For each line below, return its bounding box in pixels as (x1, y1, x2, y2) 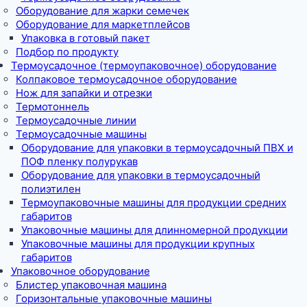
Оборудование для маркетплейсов (16, 17, 190, 31)
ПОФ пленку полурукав (21, 154, 138, 168)
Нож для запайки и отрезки (16, 86, 152, 99)
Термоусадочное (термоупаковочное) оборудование (10, 58, 277, 72)
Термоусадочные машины (16, 127, 147, 140)
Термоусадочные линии (16, 113, 136, 127)
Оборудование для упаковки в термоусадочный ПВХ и (21, 140, 293, 154)
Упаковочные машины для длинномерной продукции (21, 223, 288, 236)
